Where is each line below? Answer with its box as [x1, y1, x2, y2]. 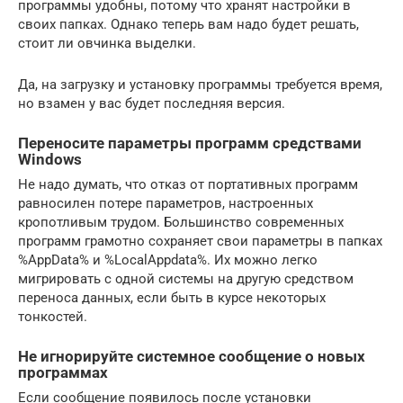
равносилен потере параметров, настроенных [18, 195, 313, 211]
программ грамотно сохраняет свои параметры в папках [18, 233, 382, 249]
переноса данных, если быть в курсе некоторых [18, 290, 326, 306]
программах [18, 364, 108, 381]
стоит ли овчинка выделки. [18, 34, 196, 51]
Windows [18, 150, 82, 168]
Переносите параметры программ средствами [18, 134, 362, 152]
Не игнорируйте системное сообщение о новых [18, 348, 365, 365]
